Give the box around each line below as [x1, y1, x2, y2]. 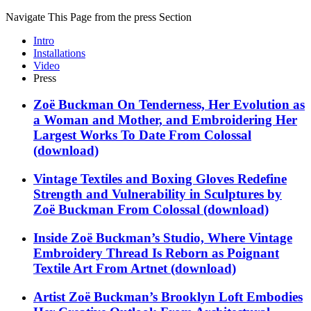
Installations [33, 47, 85, 59]
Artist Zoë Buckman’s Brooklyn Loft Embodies [33, 289, 303, 304]
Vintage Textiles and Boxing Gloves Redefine [33, 171, 287, 187]
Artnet [131, 260, 167, 276]
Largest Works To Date [33, 128, 165, 143]
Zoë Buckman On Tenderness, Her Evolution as [33, 97, 305, 112]
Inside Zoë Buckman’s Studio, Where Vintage [33, 230, 292, 245]
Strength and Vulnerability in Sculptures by [33, 187, 282, 202]
